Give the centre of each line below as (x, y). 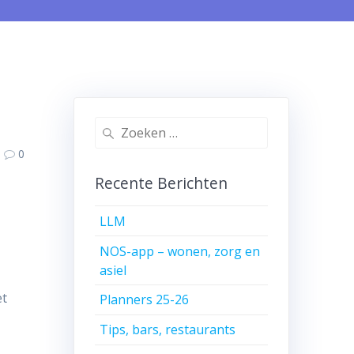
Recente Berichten (161, 183)
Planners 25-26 (145, 300)
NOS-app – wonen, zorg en (180, 251)
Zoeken (114, 126)
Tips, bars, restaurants (168, 330)
